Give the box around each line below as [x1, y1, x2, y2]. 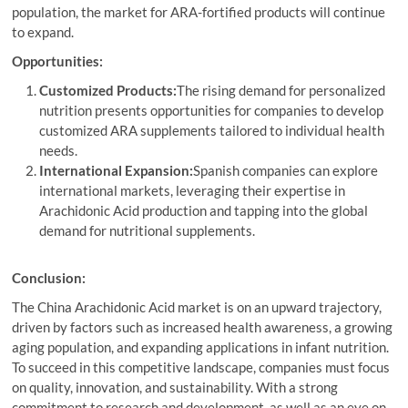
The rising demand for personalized [177, 82, 386, 98]
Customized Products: [39, 82, 178, 98]
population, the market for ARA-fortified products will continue [12, 4, 386, 20]
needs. [39, 142, 78, 158]
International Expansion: [39, 162, 194, 178]
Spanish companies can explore [193, 162, 379, 178]
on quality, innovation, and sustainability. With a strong [12, 379, 339, 395]
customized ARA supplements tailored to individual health [39, 122, 385, 138]
